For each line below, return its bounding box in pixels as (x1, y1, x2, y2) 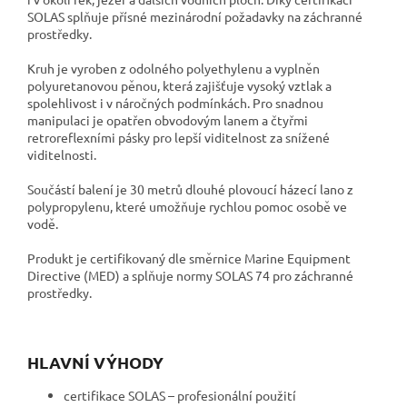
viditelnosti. (27, 145, 96, 163)
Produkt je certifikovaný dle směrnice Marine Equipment (27, 249, 351, 266)
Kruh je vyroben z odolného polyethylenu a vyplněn (27, 59, 320, 76)
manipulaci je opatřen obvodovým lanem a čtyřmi (27, 111, 308, 128)
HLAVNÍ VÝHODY (27, 351, 164, 372)
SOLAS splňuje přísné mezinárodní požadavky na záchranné (27, 7, 362, 25)
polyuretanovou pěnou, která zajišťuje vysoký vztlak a (27, 76, 332, 94)
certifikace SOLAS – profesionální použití (64, 386, 296, 403)
